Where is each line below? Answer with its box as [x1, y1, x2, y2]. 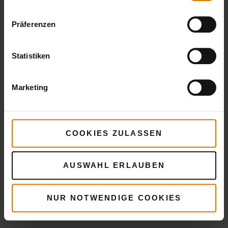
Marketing [12, 82, 48, 92]
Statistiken [12, 51, 50, 60]
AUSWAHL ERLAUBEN [63, 161, 165, 170]
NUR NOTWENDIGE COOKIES [46, 193, 182, 202]
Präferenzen [12, 19, 56, 28]
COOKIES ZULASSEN [65, 128, 163, 137]
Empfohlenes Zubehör [5, 7, 223, 37]
